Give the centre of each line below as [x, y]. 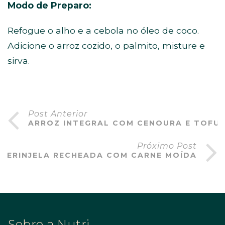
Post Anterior [58, 114]
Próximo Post [167, 146]
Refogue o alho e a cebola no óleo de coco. [103, 30]
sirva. [19, 61]
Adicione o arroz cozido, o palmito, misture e [106, 45]
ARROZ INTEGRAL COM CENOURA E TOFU [124, 123]
